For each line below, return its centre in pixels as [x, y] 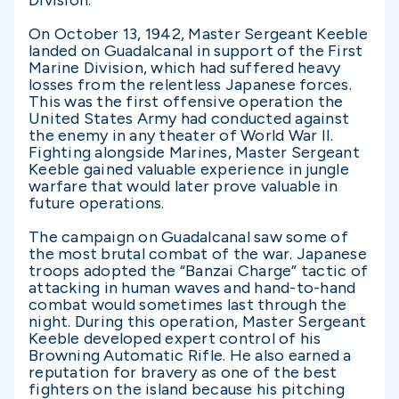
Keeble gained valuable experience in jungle [189, 169]
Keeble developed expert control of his [175, 338]
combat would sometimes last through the [187, 305]
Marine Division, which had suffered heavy [185, 68]
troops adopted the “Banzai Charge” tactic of [198, 271]
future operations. [97, 203]
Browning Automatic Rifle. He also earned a [190, 355]
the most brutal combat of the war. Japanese [198, 254]
